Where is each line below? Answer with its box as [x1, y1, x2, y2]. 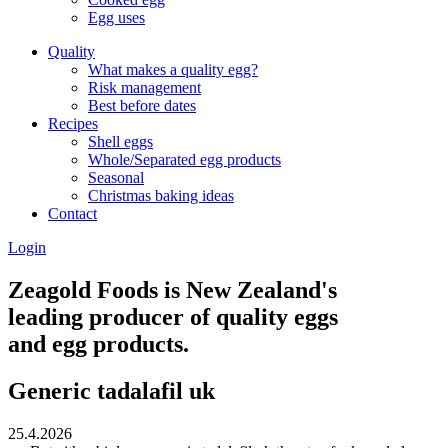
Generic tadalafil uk [8, 377, 215, 404]
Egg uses [88, 9, 145, 27]
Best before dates [88, 97, 196, 115]
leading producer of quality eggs [8, 304, 338, 331]
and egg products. [8, 331, 189, 358]
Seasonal [88, 169, 144, 187]
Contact [48, 205, 97, 223]
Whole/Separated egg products [88, 151, 281, 169]
